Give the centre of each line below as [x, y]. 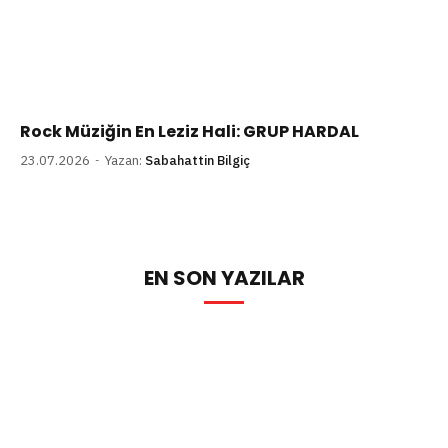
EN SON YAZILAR [224, 277]
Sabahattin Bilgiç [197, 160]
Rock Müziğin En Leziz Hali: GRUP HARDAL [189, 131]
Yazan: [123, 160]
